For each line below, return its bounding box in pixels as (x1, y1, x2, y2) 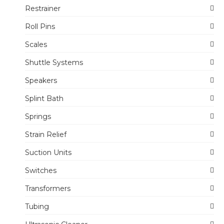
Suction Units (25, 148, 71, 157)
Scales (25, 40, 47, 49)
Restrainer (25, 4, 60, 13)
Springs (25, 112, 51, 121)
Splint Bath (25, 94, 63, 103)
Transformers (25, 184, 70, 193)
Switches (25, 166, 56, 175)
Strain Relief (25, 130, 66, 139)
